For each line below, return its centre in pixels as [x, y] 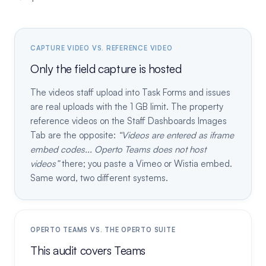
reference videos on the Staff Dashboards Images [129, 121]
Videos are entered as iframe [178, 135]
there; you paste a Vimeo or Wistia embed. [146, 164]
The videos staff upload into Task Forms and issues [130, 92]
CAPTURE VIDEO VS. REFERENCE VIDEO [102, 48]
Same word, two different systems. [99, 178]
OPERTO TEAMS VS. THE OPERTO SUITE [103, 230]
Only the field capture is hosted [106, 69]
